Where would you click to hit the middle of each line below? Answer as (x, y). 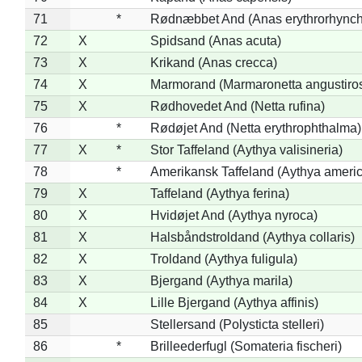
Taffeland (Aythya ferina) (219, 193)
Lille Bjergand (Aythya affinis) (234, 302)
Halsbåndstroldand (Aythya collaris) (252, 237)
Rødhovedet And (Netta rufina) (237, 106)
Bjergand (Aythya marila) (221, 280)
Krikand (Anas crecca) (213, 62)
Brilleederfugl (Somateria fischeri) (246, 346)
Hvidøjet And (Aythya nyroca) (234, 215)
